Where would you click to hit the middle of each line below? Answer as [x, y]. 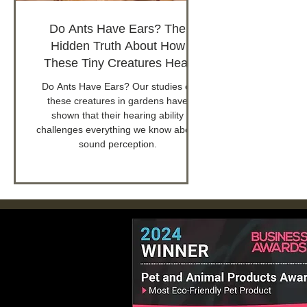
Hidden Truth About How [118, 46]
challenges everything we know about [118, 130]
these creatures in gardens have [118, 101]
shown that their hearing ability [118, 115]
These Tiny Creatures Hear [118, 63]
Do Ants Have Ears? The [118, 29]
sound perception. [118, 144]
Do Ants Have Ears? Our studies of [118, 87]
